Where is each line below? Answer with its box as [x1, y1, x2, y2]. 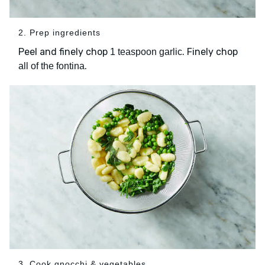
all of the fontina [18, 61, 85, 72]
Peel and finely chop [18, 46, 110, 58]
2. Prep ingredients [18, 28, 101, 38]
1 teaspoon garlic [110, 47, 182, 57]
